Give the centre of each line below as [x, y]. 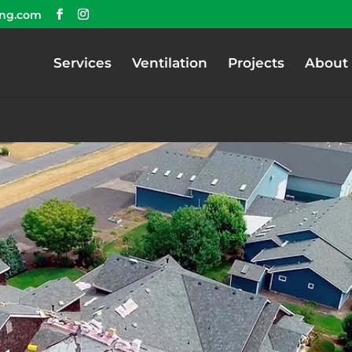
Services [82, 63]
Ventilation [169, 63]
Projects [256, 63]
